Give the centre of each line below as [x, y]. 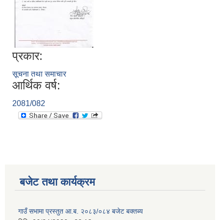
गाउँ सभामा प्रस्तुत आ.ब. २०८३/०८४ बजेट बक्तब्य [81, 211]
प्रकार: [27, 56]
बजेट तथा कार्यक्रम [57, 182]
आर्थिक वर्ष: [36, 85]
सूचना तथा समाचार [39, 74]
